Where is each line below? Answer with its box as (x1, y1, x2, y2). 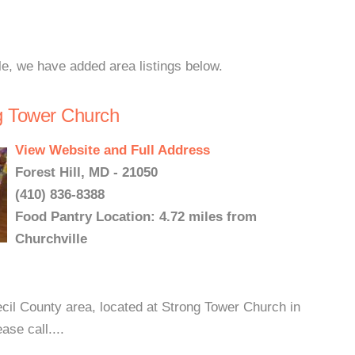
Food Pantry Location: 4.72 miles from (15, 209, 257, 224)
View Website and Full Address (15, 143, 210, 158)
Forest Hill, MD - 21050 (15, 165, 158, 180)
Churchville (15, 231, 87, 246)
